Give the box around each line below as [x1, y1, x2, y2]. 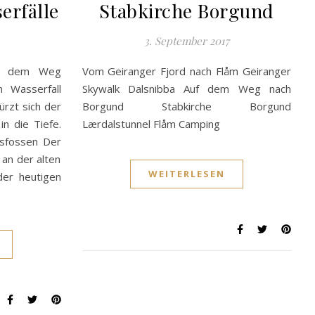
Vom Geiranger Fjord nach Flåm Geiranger [82, 64, 291, 79]
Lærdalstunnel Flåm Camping [82, 117, 226, 131]
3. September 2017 [143, 34, 229, 49]
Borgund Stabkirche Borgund [82, 99, 291, 114]
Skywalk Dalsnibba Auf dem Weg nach [82, 82, 291, 96]
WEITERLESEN [148, 167, 225, 181]
